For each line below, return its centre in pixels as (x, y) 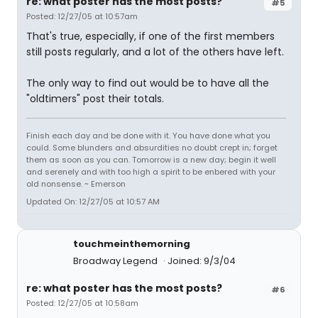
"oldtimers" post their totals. (95, 99)
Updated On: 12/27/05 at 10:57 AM (93, 202)
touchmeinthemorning (132, 244)
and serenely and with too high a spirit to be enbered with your (151, 172)
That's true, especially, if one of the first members (150, 36)
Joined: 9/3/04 (202, 261)
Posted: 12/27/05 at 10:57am (82, 16)
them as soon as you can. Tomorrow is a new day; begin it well (151, 160)
